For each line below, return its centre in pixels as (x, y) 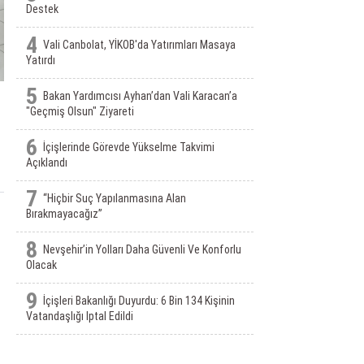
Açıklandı (46, 162)
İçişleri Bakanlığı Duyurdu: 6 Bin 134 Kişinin (139, 301)
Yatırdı (40, 60)
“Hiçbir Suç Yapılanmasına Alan (114, 198)
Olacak (41, 265)
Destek (42, 9)
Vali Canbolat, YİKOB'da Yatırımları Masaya (139, 45)
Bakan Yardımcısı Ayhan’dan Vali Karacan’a (140, 96)
